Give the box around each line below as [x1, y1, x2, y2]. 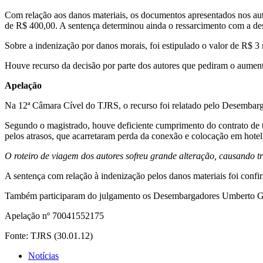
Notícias [28, 251, 59, 261]
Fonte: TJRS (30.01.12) [5, 231, 93, 241]
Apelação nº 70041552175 [5, 211, 104, 221]
